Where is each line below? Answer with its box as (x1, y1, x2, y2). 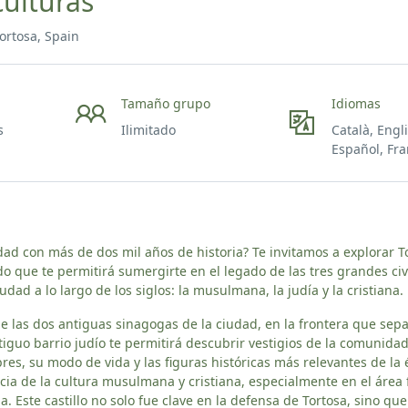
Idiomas (331, 95, 382, 112)
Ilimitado (120, 121, 176, 138)
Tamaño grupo (120, 95, 210, 112)
